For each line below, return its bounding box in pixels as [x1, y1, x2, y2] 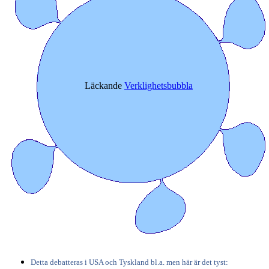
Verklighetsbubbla [124, 80, 193, 91]
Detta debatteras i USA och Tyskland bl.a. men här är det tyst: [31, 258, 228, 267]
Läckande [85, 80, 124, 91]
